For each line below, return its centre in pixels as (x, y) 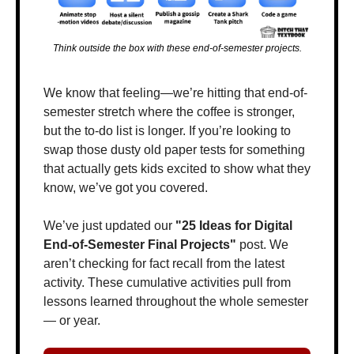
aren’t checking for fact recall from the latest (164, 264)
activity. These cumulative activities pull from (167, 283)
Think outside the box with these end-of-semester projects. (177, 49)
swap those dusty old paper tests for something (174, 150)
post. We (262, 245)
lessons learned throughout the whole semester (176, 302)
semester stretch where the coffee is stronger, (169, 112)
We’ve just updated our (109, 226)
